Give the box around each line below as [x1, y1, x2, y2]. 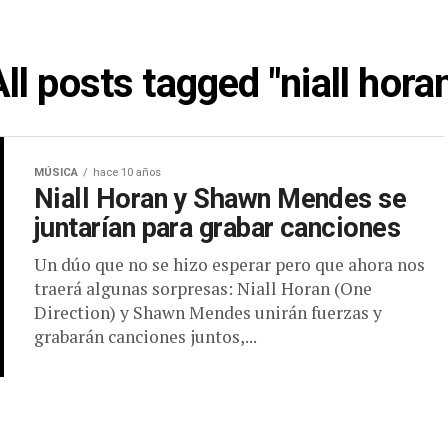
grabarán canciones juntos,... [34, 325, 257, 348]
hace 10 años [93, 166, 161, 179]
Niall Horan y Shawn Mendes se [34, 183, 407, 215]
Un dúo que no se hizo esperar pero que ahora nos [34, 253, 425, 276]
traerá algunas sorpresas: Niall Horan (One [34, 277, 372, 300]
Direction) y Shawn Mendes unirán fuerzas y [34, 301, 382, 324]
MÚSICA [34, 166, 78, 179]
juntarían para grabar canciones [34, 212, 401, 244]
